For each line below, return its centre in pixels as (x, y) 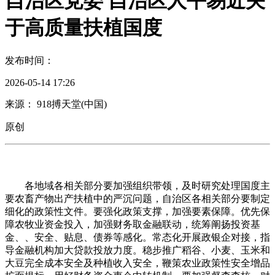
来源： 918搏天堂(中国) (56, 104)
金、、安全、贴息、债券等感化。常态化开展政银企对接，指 (137, 237)
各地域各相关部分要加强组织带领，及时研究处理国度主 (137, 185)
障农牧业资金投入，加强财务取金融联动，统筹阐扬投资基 (133, 224)
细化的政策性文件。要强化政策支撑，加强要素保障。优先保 (137, 211)
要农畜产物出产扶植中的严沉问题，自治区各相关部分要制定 (137, 198)
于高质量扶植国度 (83, 27)
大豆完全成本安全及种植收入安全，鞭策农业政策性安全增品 (137, 263)
